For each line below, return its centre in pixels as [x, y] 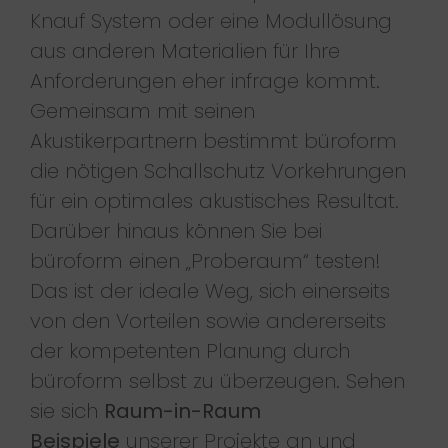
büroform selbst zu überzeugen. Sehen [217, 380]
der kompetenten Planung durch [189, 350]
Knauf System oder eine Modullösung [210, 20]
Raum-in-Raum [182, 410]
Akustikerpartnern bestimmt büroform [213, 140]
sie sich [66, 410]
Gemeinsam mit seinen [142, 110]
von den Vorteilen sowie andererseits [207, 320]
